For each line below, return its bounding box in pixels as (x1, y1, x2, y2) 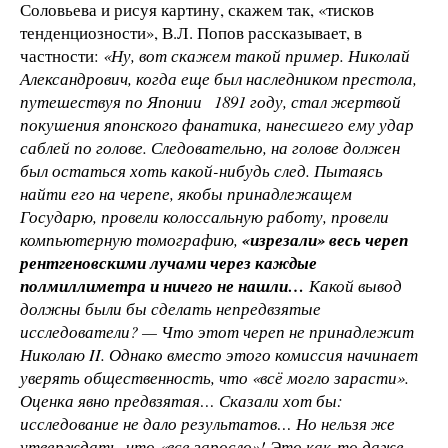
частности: (20, 44, 103, 68)
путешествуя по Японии (20, 90, 202, 114)
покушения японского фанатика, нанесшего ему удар (20, 113, 414, 137)
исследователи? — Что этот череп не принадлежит (20, 320, 414, 344)
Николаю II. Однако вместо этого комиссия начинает (20, 343, 418, 367)
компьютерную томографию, (20, 228, 238, 252)
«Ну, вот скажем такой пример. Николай (103, 44, 410, 68)
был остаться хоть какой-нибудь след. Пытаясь (20, 159, 383, 183)
